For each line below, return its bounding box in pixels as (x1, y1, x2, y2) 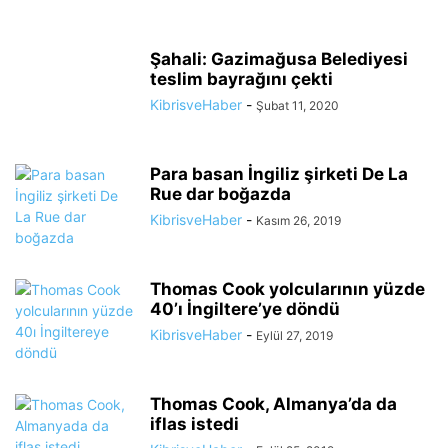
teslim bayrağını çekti (150, 69, 333, 89)
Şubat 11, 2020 (256, 98, 339, 113)
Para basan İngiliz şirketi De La (150, 164, 408, 184)
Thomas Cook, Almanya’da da (150, 394, 397, 414)
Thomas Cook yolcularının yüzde (150, 279, 425, 299)
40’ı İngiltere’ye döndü (150, 299, 340, 319)
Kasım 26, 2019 (256, 213, 341, 228)
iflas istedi (150, 414, 239, 434)
